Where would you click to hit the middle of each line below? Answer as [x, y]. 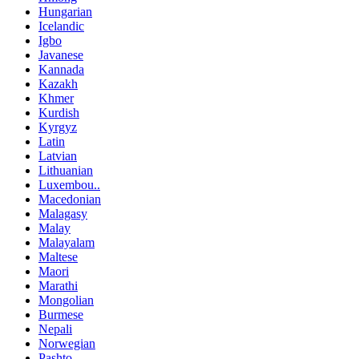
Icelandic [61, 26]
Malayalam [67, 242]
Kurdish [59, 112]
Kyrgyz [58, 127]
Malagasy [63, 213]
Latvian [58, 155]
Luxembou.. [69, 184]
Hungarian [65, 11]
